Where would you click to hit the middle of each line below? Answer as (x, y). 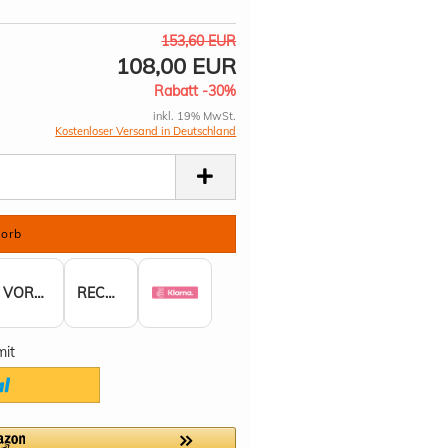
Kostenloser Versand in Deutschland (146, 131)
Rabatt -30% (195, 91)
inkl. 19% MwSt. (195, 116)
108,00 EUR (176, 66)
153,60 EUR (199, 41)
